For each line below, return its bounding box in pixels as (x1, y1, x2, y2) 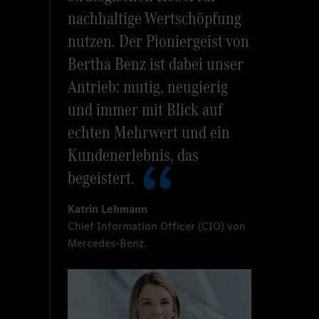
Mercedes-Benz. (68, 235, 147, 251)
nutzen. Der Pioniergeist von (68, 28, 250, 53)
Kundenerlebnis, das (68, 142, 199, 167)
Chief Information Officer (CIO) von (68, 218, 246, 234)
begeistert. (68, 164, 135, 190)
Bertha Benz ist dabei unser (68, 51, 244, 76)
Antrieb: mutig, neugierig (68, 73, 229, 99)
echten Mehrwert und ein (68, 119, 231, 145)
